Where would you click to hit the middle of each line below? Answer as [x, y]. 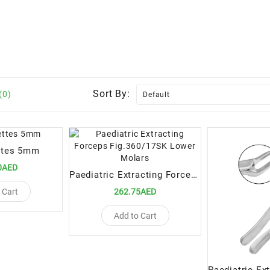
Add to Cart [135, 215]
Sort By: [111, 94]
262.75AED [135, 192]
